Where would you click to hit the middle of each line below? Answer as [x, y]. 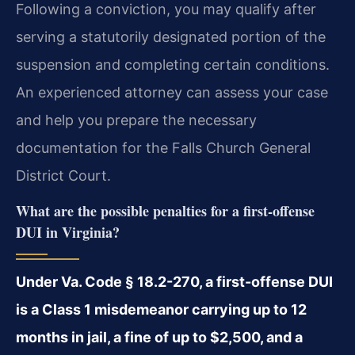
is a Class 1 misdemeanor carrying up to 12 [161, 310]
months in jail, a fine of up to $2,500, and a [159, 338]
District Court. [63, 175]
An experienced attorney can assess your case [172, 92]
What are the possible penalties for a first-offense [165, 211]
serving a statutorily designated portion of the [171, 36]
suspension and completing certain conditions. [173, 64]
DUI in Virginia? [68, 233]
